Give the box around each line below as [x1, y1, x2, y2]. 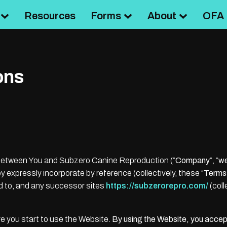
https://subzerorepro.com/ [106, 181, 208, 190]
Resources [24, 10, 76, 21]
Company [175, 156, 210, 165]
